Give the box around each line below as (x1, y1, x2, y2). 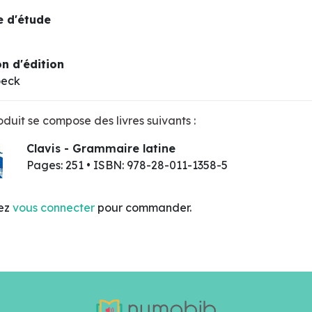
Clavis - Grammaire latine (26, 141, 175, 155)
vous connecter (13, 201, 95, 214)
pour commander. (95, 201, 192, 214)
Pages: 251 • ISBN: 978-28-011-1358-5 (26, 158, 228, 172)
